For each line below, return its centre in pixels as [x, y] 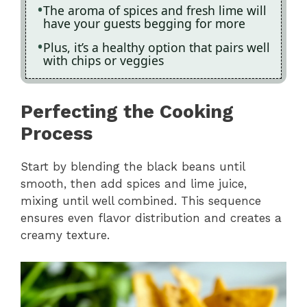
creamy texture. [65, 235]
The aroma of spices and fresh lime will [155, 10]
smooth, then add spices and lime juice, [134, 184]
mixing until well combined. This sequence [141, 201]
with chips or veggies [103, 60]
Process [57, 134]
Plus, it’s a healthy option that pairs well [157, 47]
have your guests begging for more [144, 23]
